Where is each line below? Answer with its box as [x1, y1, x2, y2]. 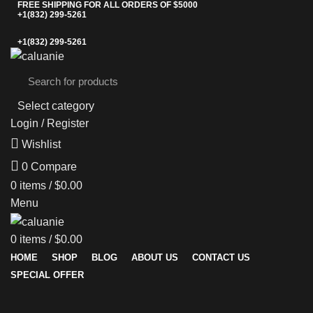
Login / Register [10, 117, 89, 130]
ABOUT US [131, 252, 178, 263]
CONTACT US [192, 252, 250, 263]
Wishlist [22, 138, 61, 151]
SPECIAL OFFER [10, 269, 84, 280]
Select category [17, 100, 94, 112]
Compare [31, 161, 77, 173]
